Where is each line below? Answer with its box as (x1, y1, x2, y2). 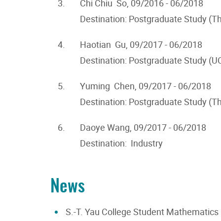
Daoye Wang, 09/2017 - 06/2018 (80, 121, 206, 134)
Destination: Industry (80, 137, 163, 149)
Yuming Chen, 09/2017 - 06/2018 (80, 80, 211, 92)
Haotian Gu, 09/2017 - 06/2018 (80, 38, 202, 51)
